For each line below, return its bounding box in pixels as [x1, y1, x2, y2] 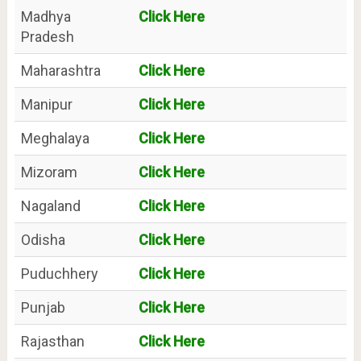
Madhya [20, 8, 71, 26]
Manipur [20, 96, 73, 114]
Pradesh [20, 28, 74, 46]
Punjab [20, 299, 65, 317]
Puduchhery [20, 265, 98, 283]
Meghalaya [20, 130, 89, 147]
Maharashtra [20, 62, 101, 80]
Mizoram [20, 164, 77, 181]
